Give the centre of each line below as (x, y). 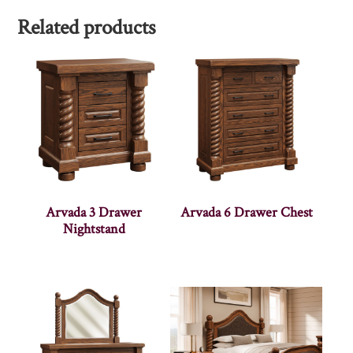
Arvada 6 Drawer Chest (246, 213)
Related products (87, 28)
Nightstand (94, 229)
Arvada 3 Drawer (94, 213)
